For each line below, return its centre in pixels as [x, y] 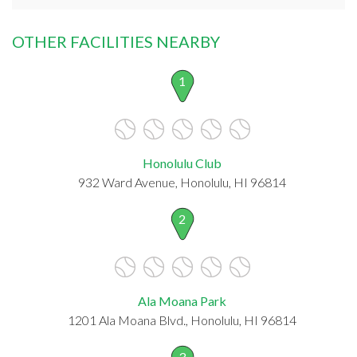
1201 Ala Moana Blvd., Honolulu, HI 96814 [182, 320]
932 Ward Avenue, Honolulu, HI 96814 [182, 182]
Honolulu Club [182, 163]
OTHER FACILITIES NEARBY [116, 41]
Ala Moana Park [182, 300]
